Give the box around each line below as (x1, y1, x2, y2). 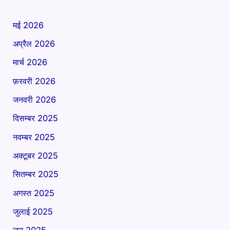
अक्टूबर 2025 (13, 150, 59, 161)
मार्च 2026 (13, 57, 48, 68)
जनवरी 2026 (13, 94, 56, 105)
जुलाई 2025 (13, 206, 53, 217)
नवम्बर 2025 (13, 131, 55, 142)
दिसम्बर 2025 (13, 113, 59, 124)
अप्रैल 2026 (13, 39, 55, 49)
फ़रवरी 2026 (13, 75, 56, 86)
